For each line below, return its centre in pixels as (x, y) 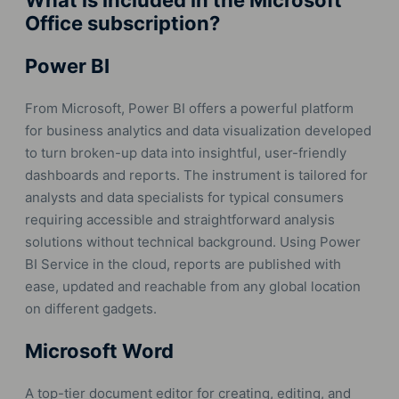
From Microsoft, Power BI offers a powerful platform (189, 109)
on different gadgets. (91, 309)
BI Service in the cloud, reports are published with (183, 265)
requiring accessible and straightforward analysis (180, 220)
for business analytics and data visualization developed (198, 131)
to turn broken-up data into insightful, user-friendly (186, 153)
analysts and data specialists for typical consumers (184, 198)
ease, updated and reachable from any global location (193, 287)
